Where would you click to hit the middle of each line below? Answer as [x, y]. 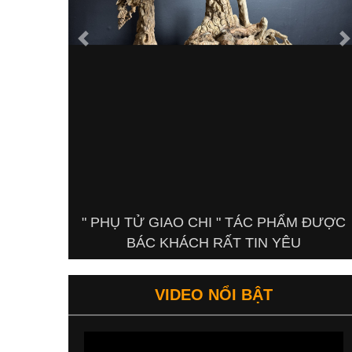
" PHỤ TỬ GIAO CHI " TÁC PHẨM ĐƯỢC [214, 223]
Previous [103, 45]
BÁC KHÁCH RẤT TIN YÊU [214, 243]
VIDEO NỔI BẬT [214, 295]
